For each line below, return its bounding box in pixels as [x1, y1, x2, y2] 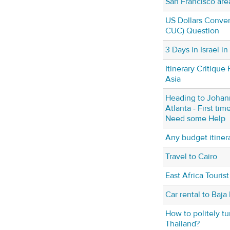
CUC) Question [165, 26, 219, 36]
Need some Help [165, 113, 225, 124]
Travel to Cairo [165, 151, 217, 162]
